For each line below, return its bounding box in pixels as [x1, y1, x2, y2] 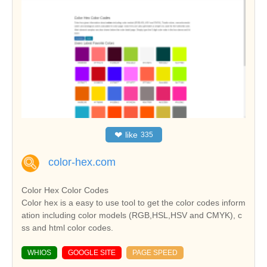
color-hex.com [48, 156, 116, 168]
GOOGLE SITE [68, 248, 116, 257]
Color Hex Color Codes [21, 185, 108, 195]
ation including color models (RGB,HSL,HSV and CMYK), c [21, 210, 242, 220]
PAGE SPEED [132, 248, 178, 257]
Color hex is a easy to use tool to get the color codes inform [21, 197, 246, 207]
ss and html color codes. [21, 222, 113, 232]
